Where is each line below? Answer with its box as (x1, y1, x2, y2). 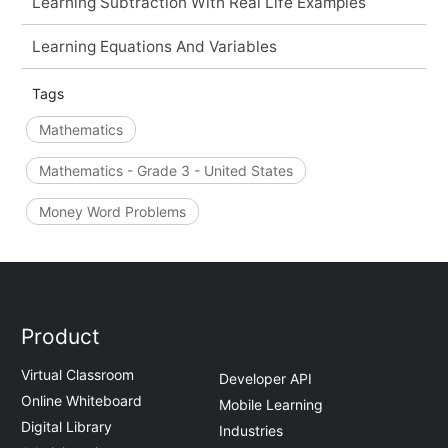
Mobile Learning (219, 395, 323, 413)
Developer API (219, 369, 312, 387)
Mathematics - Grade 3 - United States (38, 161, 293, 179)
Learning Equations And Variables (31, 36, 277, 56)
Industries (219, 421, 283, 439)
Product (21, 324, 101, 350)
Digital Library (21, 418, 113, 436)
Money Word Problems (38, 202, 186, 220)
